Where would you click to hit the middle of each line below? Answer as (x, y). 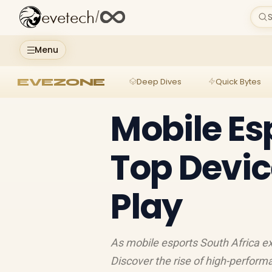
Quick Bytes (238, 81)
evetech (68, 18)
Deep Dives (159, 81)
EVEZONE (61, 82)
